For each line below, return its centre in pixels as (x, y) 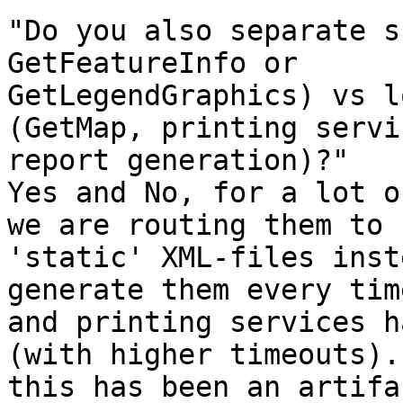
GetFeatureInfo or (152, 63)
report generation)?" (178, 161)
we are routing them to (195, 225)
